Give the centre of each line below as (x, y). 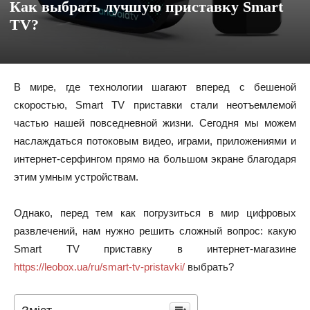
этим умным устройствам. (76, 177)
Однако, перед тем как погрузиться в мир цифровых (155, 213)
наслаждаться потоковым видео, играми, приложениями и (155, 141)
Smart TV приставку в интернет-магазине (155, 249)
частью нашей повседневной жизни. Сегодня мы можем (155, 123)
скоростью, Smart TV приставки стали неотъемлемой (155, 105)
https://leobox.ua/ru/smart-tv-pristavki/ (99, 267)
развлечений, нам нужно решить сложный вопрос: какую (155, 231)
